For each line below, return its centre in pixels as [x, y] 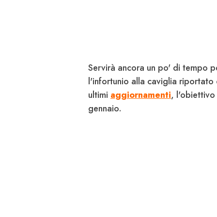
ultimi [99, 95]
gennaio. [105, 109]
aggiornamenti [141, 95]
